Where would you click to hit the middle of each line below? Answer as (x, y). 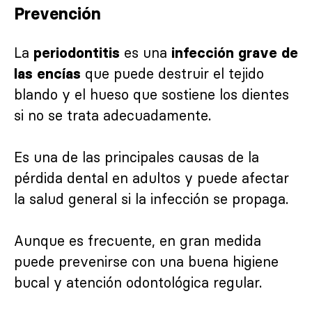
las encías (47, 73)
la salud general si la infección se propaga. (151, 198)
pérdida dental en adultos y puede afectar (151, 178)
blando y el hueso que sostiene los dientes (151, 94)
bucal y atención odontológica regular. (138, 282)
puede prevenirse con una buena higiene (146, 261)
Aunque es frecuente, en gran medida (138, 240)
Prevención (57, 14)
